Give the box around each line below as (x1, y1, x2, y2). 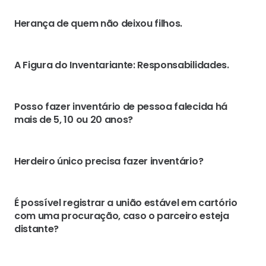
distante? (14, 222, 59, 236)
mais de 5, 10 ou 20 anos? (14, 113, 133, 126)
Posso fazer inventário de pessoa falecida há (14, 100, 227, 113)
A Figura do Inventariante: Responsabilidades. (14, 58, 229, 72)
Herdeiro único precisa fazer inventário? (14, 154, 204, 168)
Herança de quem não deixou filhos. (14, 17, 183, 30)
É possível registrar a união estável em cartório (14, 196, 237, 210)
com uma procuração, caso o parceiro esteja (14, 209, 229, 223)
